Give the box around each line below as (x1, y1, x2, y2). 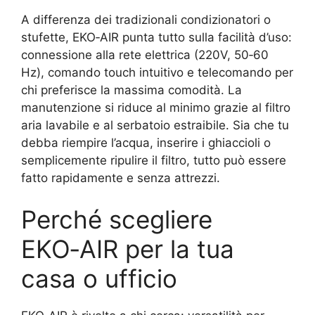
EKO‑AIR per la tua (21, 234, 234, 264)
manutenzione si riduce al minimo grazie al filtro (21, 100, 290, 115)
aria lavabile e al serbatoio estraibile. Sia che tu (21, 117, 289, 132)
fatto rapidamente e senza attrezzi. (21, 170, 220, 185)
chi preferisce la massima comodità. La (21, 82, 242, 97)
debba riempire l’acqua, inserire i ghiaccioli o (21, 135, 271, 150)
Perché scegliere (21, 205, 212, 234)
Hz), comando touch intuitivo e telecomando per (21, 65, 293, 79)
